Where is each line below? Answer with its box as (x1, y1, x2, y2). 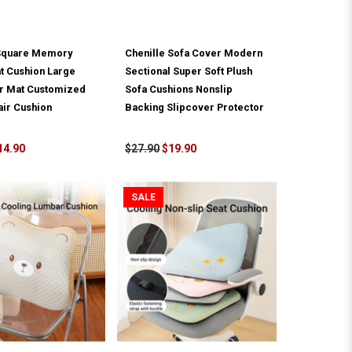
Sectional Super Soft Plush (125, 65, 253, 78)
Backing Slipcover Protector (125, 101, 265, 114)
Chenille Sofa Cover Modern (125, 47, 263, 60)
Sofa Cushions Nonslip (125, 83, 233, 96)
